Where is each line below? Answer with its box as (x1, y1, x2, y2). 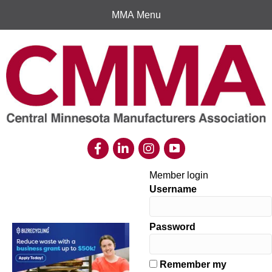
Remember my (157, 259, 227, 270)
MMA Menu (111, 10, 161, 20)
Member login (149, 169, 209, 180)
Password (149, 221, 196, 232)
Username (149, 183, 197, 194)
